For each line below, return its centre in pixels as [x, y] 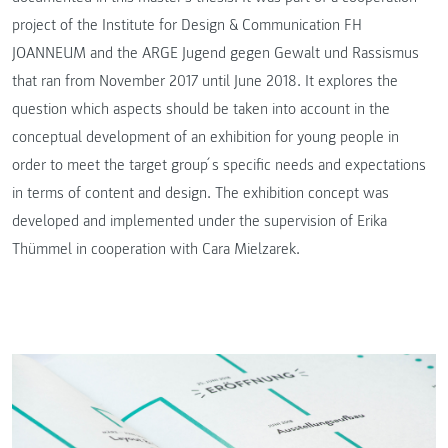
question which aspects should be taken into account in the [201, 109]
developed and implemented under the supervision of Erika [199, 221]
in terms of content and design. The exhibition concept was [200, 193]
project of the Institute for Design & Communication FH [187, 25]
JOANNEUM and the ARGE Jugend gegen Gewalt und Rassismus [215, 53]
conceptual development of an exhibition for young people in [205, 137]
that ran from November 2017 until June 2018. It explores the [205, 81]
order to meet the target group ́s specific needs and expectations [219, 165]
